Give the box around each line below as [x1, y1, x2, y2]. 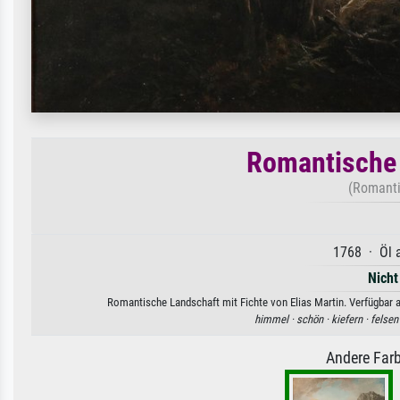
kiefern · [331, 312, 371, 326]
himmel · [254, 312, 296, 326]
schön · [296, 312, 331, 326]
